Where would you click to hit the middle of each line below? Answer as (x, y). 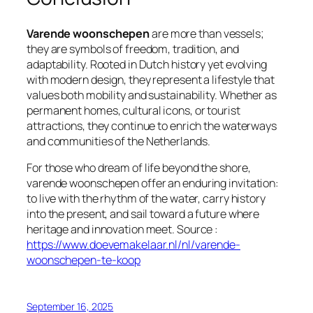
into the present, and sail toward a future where (143, 213)
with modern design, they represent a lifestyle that (151, 79)
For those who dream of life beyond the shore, (139, 167)
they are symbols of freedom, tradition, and (133, 49)
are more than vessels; (207, 33)
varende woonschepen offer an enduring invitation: (153, 183)
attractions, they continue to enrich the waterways (152, 125)
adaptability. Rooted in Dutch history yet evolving (147, 64)
